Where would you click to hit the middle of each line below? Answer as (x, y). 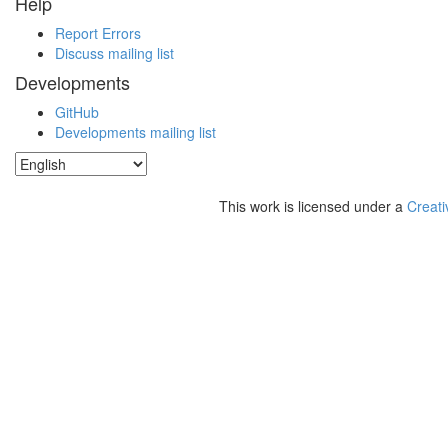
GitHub (77, 112)
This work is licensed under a (313, 206)
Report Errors (98, 33)
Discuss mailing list (114, 53)
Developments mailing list (135, 132)
